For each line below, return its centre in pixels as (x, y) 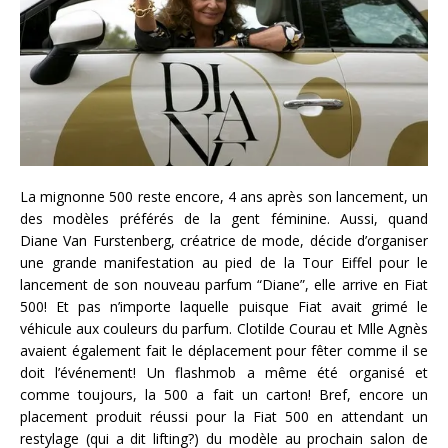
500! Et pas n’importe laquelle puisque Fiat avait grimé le (224, 307)
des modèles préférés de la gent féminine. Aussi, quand (224, 219)
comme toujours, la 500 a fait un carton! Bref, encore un (224, 395)
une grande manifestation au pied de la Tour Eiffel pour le (224, 263)
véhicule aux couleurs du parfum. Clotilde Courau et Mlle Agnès (224, 329)
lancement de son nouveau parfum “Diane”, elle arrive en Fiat (224, 285)
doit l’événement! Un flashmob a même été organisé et (224, 373)
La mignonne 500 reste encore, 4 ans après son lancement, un (224, 197)
